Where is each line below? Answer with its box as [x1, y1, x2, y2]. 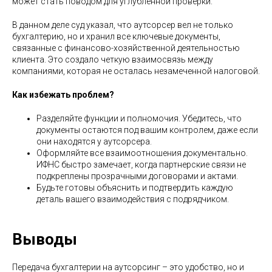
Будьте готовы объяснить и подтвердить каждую [36, 182, 233, 192]
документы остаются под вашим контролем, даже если [36, 124, 258, 135]
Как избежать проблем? [12, 89, 114, 100]
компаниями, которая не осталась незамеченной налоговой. [12, 66, 260, 76]
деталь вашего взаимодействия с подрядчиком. [36, 194, 229, 204]
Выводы [12, 229, 77, 248]
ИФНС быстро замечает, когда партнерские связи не [36, 159, 246, 169]
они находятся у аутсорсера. [36, 136, 152, 146]
